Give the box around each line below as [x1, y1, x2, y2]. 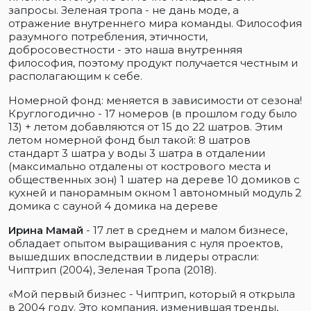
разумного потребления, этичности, [8, 30, 208, 44]
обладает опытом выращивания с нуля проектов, [8, 237, 283, 251]
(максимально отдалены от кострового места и [8, 160, 271, 174]
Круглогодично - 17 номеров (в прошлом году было [8, 107, 297, 121]
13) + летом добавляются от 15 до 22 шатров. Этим [8, 120, 283, 134]
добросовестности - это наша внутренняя [8, 43, 242, 57]
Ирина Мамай [8, 224, 86, 237]
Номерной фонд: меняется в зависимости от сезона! [8, 94, 302, 108]
